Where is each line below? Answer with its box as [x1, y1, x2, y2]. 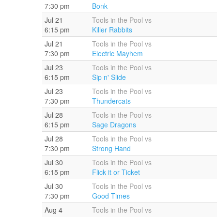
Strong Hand [92, 143, 131, 153]
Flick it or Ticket [92, 167, 140, 177]
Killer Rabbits [92, 24, 132, 34]
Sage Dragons [92, 119, 136, 129]
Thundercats [92, 95, 131, 106]
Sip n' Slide [92, 72, 126, 82]
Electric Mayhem [92, 48, 143, 58]
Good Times [92, 190, 130, 201]
